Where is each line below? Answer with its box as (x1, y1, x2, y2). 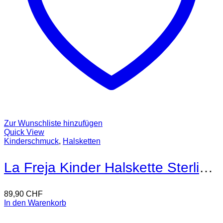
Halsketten (63, 136, 101, 145)
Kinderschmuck (4, 136, 59, 145)
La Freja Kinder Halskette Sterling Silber (199, 159, 213, 175)
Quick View (4, 127, 44, 136)
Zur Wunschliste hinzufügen (4, 118, 103, 127)
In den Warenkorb (4, 198, 66, 207)
